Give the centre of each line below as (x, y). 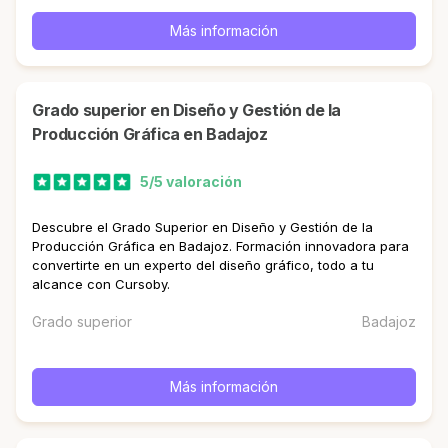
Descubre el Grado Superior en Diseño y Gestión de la (202, 227)
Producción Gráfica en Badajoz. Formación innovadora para (220, 246)
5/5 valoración (191, 181)
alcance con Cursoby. (101, 284)
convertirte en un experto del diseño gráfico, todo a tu (203, 265)
